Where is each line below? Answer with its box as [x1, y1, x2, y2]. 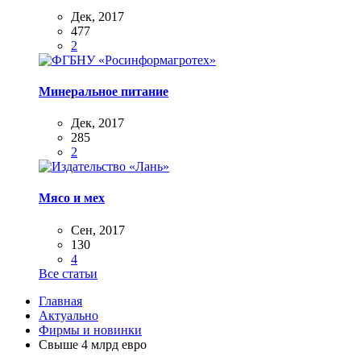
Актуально [39, 308, 98, 322]
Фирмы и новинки [39, 322, 142, 337]
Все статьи [39, 266, 98, 280]
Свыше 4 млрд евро [39, 337, 147, 351]
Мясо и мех [39, 191, 105, 205]
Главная [39, 293, 82, 308]
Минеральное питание [39, 84, 168, 98]
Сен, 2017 [71, 222, 125, 237]
